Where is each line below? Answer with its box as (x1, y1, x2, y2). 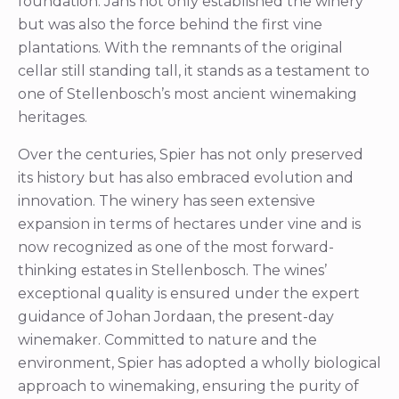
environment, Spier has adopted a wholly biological (18, 354, 381, 372)
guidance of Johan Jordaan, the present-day (18, 308, 334, 326)
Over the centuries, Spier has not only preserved (18, 146, 363, 164)
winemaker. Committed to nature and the (18, 331, 317, 349)
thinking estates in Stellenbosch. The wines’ (18, 262, 327, 280)
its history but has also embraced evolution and (18, 169, 354, 187)
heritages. (18, 109, 87, 126)
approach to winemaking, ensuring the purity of (18, 378, 359, 395)
